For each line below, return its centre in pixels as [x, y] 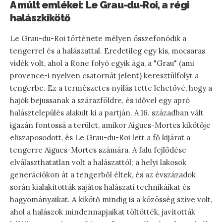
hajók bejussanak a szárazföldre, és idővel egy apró [100, 100]
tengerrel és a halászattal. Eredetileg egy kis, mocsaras [108, 51]
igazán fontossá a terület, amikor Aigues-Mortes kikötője [110, 125]
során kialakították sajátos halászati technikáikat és [100, 187]
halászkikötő [40, 18]
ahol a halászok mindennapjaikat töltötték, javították [103, 212]
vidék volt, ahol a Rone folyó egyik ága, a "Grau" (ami [102, 63]
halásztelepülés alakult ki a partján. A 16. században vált [107, 112]
